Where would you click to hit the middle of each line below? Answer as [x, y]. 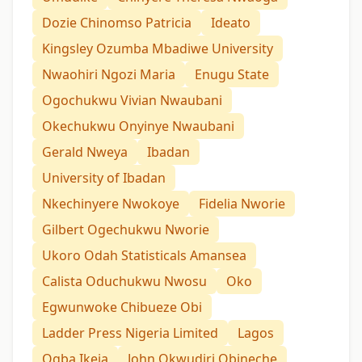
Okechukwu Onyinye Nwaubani [138, 126]
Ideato [231, 23]
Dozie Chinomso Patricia [117, 23]
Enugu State [232, 75]
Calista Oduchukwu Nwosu [124, 282]
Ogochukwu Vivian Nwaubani [132, 101]
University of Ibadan [104, 178]
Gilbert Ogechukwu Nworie [126, 230]
